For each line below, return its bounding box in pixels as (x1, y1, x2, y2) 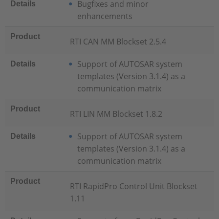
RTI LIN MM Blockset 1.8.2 (69, 109, 162, 119)
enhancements (77, 11, 136, 22)
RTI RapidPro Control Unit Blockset (69, 181, 197, 192)
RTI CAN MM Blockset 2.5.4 (69, 36, 166, 47)
